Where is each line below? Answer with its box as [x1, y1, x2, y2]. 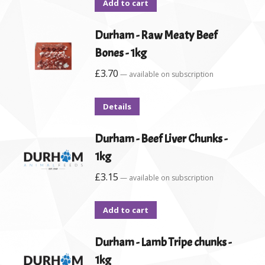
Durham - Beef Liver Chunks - [95, 131, 227, 146]
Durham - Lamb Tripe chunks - [95, 235, 231, 250]
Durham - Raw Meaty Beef [95, 28, 217, 43]
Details [103, 101, 131, 112]
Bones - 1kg [95, 46, 147, 60]
